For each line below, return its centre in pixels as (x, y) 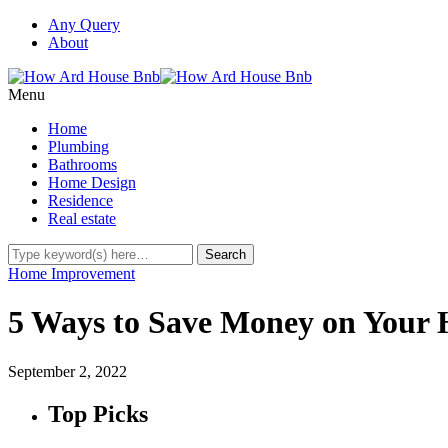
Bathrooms (82, 164)
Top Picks (98, 413)
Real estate (82, 218)
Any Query (84, 24)
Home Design (92, 182)
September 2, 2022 (67, 371)
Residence (80, 200)
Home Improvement (71, 273)
